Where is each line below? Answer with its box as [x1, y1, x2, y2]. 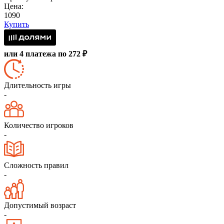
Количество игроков [4, 121, 73, 130]
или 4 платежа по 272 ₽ [4, 49, 87, 58]
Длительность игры [4, 81, 71, 90]
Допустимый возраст [4, 201, 76, 210]
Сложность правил [4, 161, 68, 170]
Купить [4, 20, 29, 29]
